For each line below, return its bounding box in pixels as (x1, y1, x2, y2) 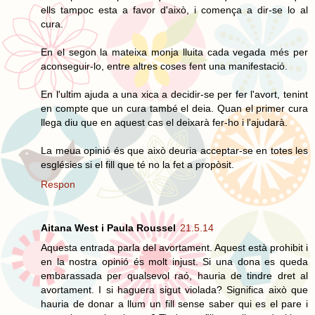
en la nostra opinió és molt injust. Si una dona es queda (41, 255, 308, 267)
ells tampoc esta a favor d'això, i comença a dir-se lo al (41, 4, 308, 15)
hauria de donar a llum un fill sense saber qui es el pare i (41, 297, 308, 309)
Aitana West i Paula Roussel (41, 221, 176, 233)
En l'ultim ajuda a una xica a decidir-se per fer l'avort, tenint (41, 88, 308, 100)
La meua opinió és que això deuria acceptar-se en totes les (41, 144, 308, 156)
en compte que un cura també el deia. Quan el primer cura (41, 102, 308, 114)
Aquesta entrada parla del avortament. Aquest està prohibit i (41, 241, 308, 253)
